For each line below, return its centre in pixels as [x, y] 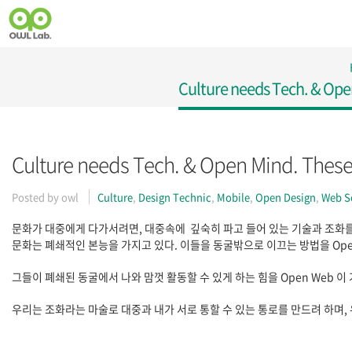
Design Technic [175, 197]
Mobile [233, 197]
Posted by [37, 197]
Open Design [286, 197]
